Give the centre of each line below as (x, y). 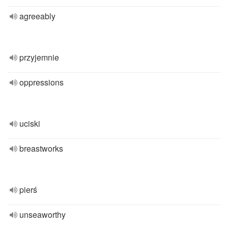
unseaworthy (42, 215)
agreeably (37, 16)
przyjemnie (39, 57)
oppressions (41, 82)
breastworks (41, 148)
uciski (30, 123)
